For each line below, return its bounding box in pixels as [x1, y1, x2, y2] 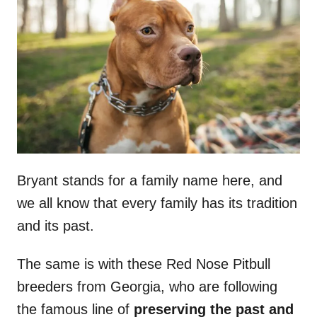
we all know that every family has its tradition [17, 195, 297, 212]
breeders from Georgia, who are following [17, 279, 277, 295]
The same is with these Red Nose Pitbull [17, 256, 270, 272]
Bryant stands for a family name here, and [17, 173, 282, 189]
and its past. [17, 218, 94, 234]
